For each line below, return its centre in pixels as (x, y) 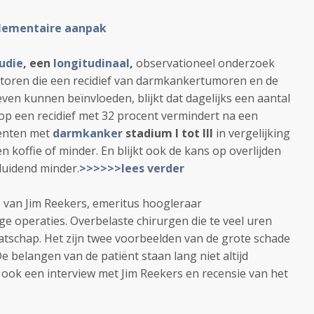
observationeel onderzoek (205, 63)
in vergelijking (252, 133)
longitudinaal (91, 63)
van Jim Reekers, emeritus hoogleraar (103, 203)
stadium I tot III (168, 133)
